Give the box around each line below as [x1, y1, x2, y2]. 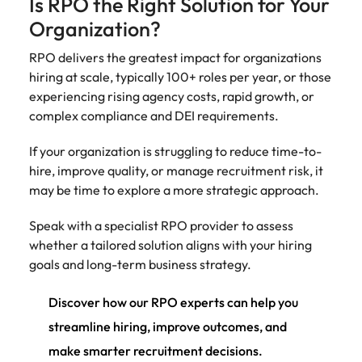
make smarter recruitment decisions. [48, 343, 263, 359]
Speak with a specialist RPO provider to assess [29, 217, 293, 234]
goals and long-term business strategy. [29, 256, 256, 272]
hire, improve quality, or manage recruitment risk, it [29, 162, 323, 179]
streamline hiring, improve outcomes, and [48, 318, 287, 335]
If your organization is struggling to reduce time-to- [29, 143, 322, 159]
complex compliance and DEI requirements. [29, 107, 284, 124]
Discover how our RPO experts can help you [48, 294, 298, 310]
